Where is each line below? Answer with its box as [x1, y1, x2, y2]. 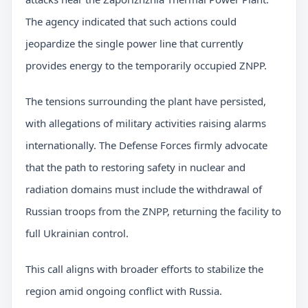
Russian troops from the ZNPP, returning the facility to [25, 204, 281, 219]
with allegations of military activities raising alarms [25, 116, 266, 131]
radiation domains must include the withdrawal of [25, 182, 262, 197]
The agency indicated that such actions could [25, 14, 236, 29]
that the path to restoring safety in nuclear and [25, 160, 245, 175]
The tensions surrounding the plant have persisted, [25, 94, 266, 109]
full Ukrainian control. [25, 226, 129, 241]
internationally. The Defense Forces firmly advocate [25, 138, 267, 153]
